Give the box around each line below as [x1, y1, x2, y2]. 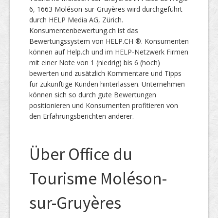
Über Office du [29, 144, 132, 165]
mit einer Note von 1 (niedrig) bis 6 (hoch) [29, 58, 160, 67]
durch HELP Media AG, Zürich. [29, 15, 123, 24]
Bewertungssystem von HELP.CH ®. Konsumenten [29, 36, 189, 46]
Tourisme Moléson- [29, 168, 167, 189]
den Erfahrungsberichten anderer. [29, 111, 134, 121]
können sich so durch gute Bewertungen [29, 90, 156, 99]
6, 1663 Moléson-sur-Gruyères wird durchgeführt [29, 4, 182, 14]
